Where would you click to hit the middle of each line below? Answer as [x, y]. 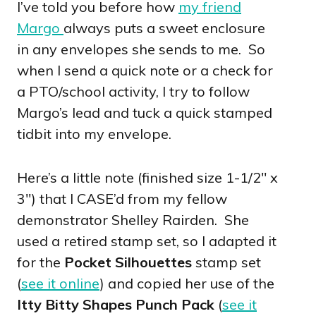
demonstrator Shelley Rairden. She [133, 219]
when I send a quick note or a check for [145, 70]
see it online [60, 283]
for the [41, 262]
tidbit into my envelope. [94, 133]
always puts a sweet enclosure [164, 28]
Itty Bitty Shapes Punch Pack [117, 304]
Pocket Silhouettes [128, 262]
